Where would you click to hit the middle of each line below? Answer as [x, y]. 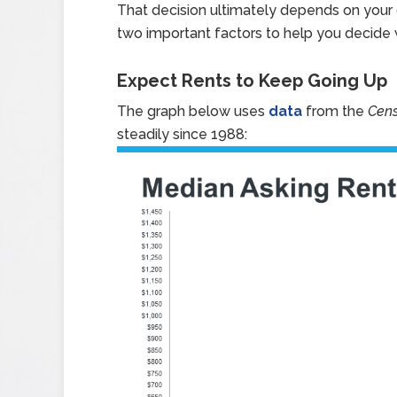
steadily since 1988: [182, 134]
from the [335, 111]
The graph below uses [193, 111]
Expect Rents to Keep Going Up [252, 81]
